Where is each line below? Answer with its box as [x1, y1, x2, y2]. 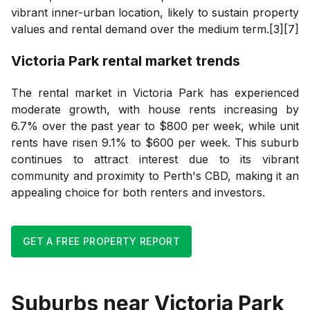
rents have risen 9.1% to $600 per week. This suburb [11, 135, 299, 149]
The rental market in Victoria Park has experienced [11, 85, 299, 100]
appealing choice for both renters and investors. [11, 185, 265, 199]
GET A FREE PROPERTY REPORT [23, 235, 181, 247]
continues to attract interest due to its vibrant [11, 152, 299, 166]
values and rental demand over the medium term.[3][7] [11, 21, 299, 36]
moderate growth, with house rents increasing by [11, 102, 299, 116]
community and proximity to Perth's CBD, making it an [11, 168, 299, 183]
